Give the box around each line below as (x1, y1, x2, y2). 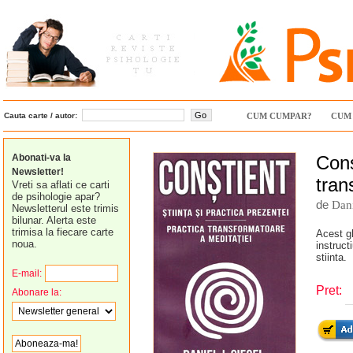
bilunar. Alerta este (12, 214, 96, 226)
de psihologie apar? (12, 191, 100, 203)
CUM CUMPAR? (247, 111, 312, 121)
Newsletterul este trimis (12, 203, 119, 214)
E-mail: (12, 268, 42, 279)
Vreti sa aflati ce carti (12, 179, 110, 191)
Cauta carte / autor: (4, 111, 77, 120)
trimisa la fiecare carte (12, 226, 113, 238)
